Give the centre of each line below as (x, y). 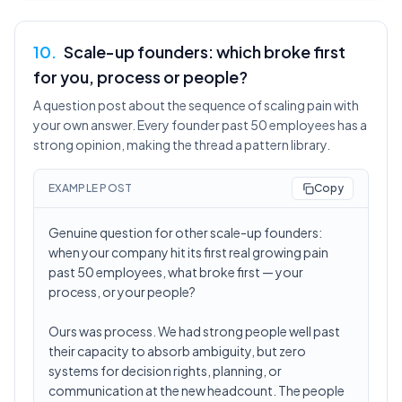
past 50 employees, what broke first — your (176, 272)
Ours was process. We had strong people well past (194, 331)
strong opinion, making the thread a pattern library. (182, 144)
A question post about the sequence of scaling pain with (196, 105)
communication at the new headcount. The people (197, 390)
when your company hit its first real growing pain (188, 252)
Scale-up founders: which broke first (205, 52)
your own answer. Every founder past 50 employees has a (200, 125)
